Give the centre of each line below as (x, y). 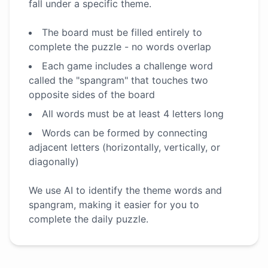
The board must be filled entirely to (122, 32)
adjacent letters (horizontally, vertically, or (124, 147)
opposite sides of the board (92, 95)
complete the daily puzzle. (89, 219)
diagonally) (54, 162)
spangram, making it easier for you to (114, 205)
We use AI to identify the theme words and (125, 190)
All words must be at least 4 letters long (133, 114)
